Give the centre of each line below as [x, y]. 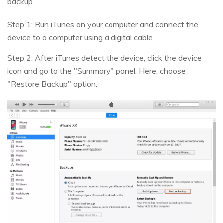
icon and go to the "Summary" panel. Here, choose [97, 70]
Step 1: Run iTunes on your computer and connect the [103, 24]
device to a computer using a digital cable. [81, 37]
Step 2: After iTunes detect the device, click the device [105, 57]
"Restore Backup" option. [52, 83]
